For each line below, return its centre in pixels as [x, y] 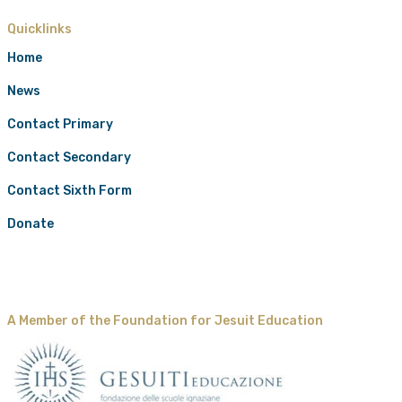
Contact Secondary [69, 157]
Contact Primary [60, 124]
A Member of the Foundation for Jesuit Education [165, 321]
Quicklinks [39, 29]
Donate [31, 223]
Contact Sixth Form [70, 190]
